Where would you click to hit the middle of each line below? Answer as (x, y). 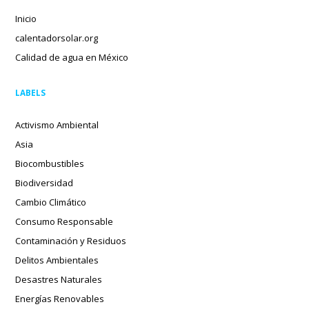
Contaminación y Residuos (71, 241)
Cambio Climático (51, 202)
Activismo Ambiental (57, 125)
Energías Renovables (60, 299)
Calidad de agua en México (72, 57)
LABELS (31, 92)
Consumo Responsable (64, 222)
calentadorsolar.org (57, 38)
